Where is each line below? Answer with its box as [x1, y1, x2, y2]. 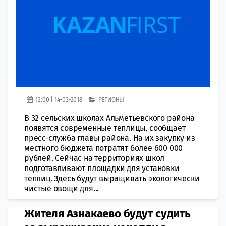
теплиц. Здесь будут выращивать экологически [24, 173, 200, 183]
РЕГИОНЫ [98, 95, 125, 103]
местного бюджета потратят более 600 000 [24, 143, 183, 153]
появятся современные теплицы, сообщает [24, 123, 186, 133]
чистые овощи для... [24, 183, 99, 193]
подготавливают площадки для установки [24, 163, 180, 173]
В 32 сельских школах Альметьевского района [24, 112, 195, 123]
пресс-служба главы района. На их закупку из [24, 133, 195, 143]
